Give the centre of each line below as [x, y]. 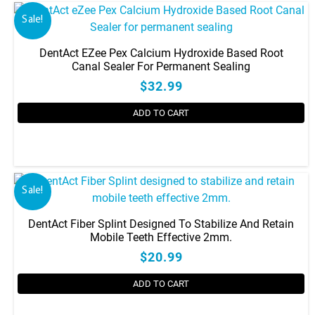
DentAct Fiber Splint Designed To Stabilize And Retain [161, 224]
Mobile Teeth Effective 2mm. [161, 237]
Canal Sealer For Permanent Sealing [161, 66]
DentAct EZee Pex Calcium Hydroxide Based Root [161, 53]
